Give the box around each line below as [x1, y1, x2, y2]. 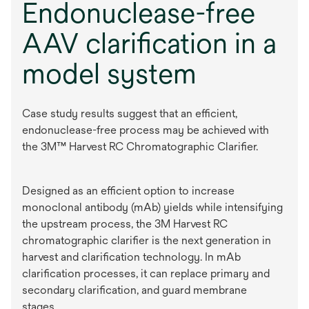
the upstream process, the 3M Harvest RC [22, 217, 228, 230]
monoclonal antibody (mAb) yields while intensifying [22, 200, 283, 214]
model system [22, 57, 197, 90]
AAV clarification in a [22, 26, 277, 59]
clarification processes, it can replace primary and [22, 266, 270, 280]
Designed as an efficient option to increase [22, 183, 235, 197]
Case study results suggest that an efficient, [22, 106, 237, 120]
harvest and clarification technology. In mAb [22, 250, 241, 263]
